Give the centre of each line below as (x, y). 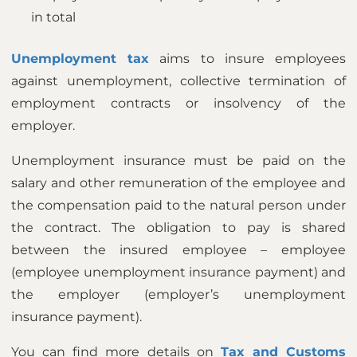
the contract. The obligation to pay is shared (178, 228)
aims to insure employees (248, 59)
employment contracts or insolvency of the (178, 103)
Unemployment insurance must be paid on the (178, 161)
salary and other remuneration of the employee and (178, 183)
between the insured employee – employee (178, 250)
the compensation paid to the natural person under (178, 205)
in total (53, 17)
